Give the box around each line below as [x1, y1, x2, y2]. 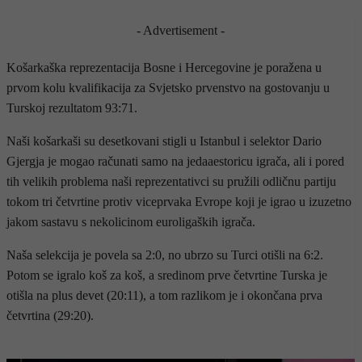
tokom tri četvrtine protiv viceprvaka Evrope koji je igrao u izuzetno [6, 194, 351, 208]
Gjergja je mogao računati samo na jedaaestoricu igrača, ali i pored [6, 154, 344, 168]
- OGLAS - [151, 341, 210, 356]
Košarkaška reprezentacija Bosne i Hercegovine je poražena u [6, 60, 322, 74]
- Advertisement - [137, 23, 225, 37]
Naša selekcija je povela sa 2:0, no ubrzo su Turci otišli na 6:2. [6, 247, 323, 262]
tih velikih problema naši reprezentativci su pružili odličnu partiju [6, 174, 336, 188]
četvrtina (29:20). [6, 308, 94, 322]
